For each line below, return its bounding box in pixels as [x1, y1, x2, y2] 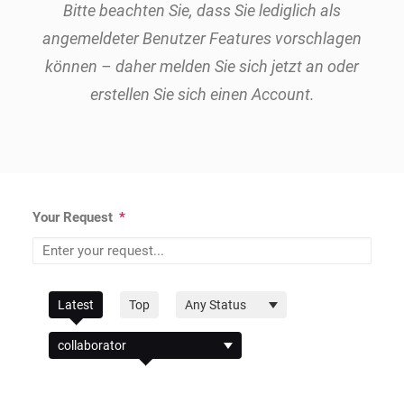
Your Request [32, 209, 116, 225]
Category [48, 381, 102, 398]
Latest [58, 298, 94, 312]
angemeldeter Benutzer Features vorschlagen [42, 29, 362, 48]
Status [175, 341, 214, 357]
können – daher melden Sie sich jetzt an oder [45, 57, 359, 76]
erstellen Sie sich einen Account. [89, 85, 315, 104]
